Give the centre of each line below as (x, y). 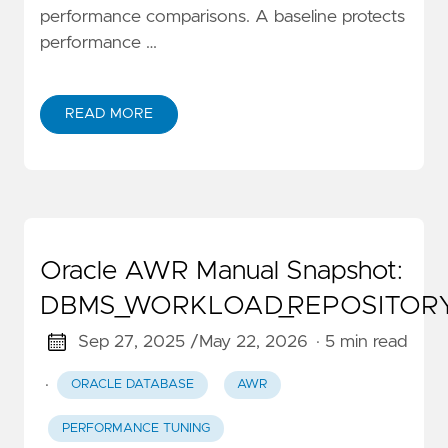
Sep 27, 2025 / (138, 342)
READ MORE (109, 114)
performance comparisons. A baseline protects (222, 17)
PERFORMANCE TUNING (135, 428)
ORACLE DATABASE (132, 385)
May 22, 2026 (253, 342)
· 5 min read (361, 342)
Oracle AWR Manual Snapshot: (221, 271)
